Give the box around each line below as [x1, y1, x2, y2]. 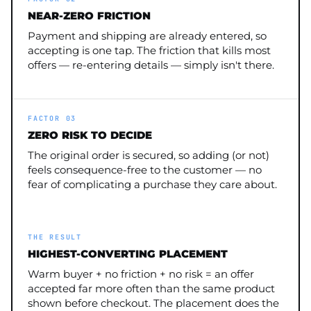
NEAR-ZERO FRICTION [28, 9, 151, 23]
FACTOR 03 [28, 114, 77, 124]
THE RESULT [28, 233, 82, 242]
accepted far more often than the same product [28, 282, 275, 296]
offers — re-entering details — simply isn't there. [28, 58, 274, 72]
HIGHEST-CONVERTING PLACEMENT [28, 247, 228, 261]
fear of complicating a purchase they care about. [28, 178, 277, 192]
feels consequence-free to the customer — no [28, 163, 262, 177]
